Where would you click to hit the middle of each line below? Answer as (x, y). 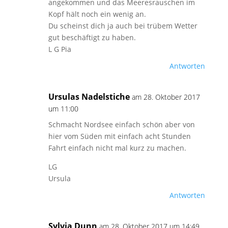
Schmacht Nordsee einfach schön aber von (121, 124)
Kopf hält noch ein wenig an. (97, 14)
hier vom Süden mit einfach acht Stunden (119, 136)
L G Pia (60, 49)
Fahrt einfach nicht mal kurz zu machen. (117, 148)
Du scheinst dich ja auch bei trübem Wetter (123, 26)
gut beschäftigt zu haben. (92, 37)
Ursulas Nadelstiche (89, 97)
